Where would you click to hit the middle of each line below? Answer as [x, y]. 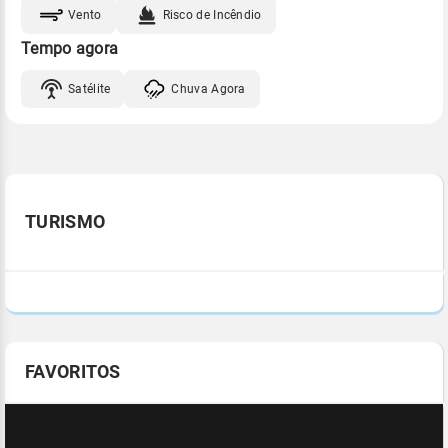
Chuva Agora [208, 88]
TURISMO [65, 222]
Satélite [89, 88]
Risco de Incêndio [212, 14]
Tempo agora [70, 49]
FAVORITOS [73, 372]
